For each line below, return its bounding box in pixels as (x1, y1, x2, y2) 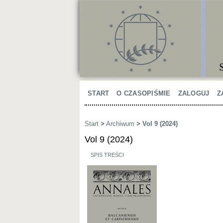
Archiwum (106, 120, 134, 128)
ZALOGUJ (178, 90, 210, 97)
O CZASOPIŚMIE (116, 90, 171, 97)
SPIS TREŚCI (90, 151, 124, 158)
